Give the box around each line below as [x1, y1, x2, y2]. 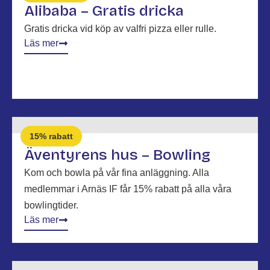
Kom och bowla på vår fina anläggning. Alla [24, 168, 209, 178]
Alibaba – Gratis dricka [24, 2, 184, 20]
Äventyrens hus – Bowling [24, 146, 210, 164]
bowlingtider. [24, 200, 78, 210]
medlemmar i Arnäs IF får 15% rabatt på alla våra [24, 184, 231, 194]
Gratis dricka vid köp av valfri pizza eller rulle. [24, 24, 216, 34]
